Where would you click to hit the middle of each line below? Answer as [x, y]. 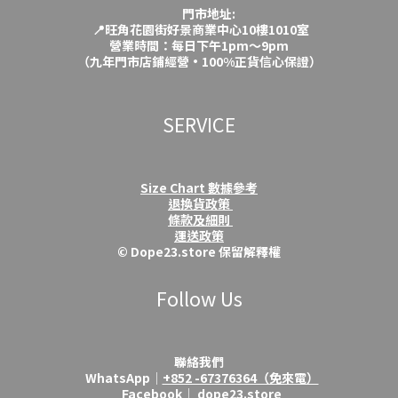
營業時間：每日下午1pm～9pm [199, 45]
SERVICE [199, 124]
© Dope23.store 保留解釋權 [199, 251]
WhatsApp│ [121, 378]
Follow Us [199, 298]
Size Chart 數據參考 [199, 187]
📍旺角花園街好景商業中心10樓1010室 [198, 29]
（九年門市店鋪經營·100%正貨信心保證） [199, 61]
